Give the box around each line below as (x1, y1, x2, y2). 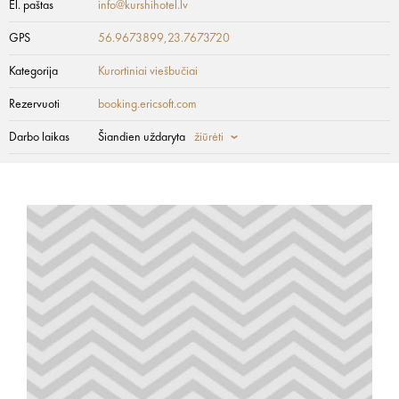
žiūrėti (194, 131, 224, 143)
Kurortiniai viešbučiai (98, 65, 198, 77)
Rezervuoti (9, 98, 60, 110)
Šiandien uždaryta (98, 131, 185, 143)
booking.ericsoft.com (98, 98, 197, 110)
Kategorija (9, 65, 58, 77)
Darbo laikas (9, 131, 69, 143)
